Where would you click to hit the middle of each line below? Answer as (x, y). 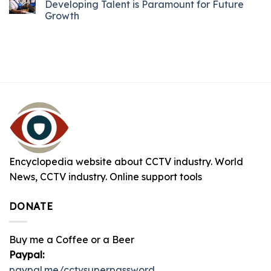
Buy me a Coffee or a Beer (72, 239)
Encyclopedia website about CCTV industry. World (126, 162)
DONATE (31, 207)
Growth (62, 15)
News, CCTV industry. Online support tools (106, 177)
